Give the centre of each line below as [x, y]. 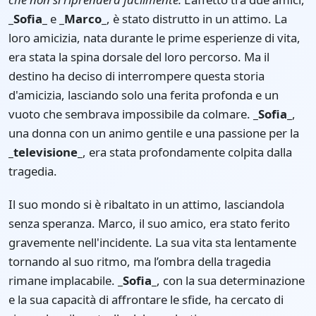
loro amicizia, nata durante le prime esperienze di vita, [154, 37]
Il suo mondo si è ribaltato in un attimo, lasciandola [146, 204]
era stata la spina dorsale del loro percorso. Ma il [139, 56]
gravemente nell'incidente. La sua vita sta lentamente [152, 242]
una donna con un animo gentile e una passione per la [154, 133]
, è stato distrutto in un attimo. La [197, 18]
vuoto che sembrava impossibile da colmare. [131, 114]
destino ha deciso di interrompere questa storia [136, 75]
